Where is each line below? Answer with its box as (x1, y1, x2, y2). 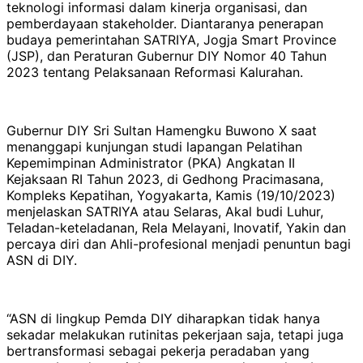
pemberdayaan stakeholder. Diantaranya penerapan (6, 15, 323, 32)
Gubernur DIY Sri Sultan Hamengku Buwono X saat (6, 122, 317, 139)
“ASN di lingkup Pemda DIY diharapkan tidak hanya (6, 310, 320, 327)
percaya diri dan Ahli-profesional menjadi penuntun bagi (6, 235, 351, 252)
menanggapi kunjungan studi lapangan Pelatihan (6, 138, 302, 155)
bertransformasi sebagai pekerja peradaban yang (6, 342, 310, 359)
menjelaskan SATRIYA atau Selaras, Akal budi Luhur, (6, 203, 323, 220)
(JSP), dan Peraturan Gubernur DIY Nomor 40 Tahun (6, 47, 327, 64)
